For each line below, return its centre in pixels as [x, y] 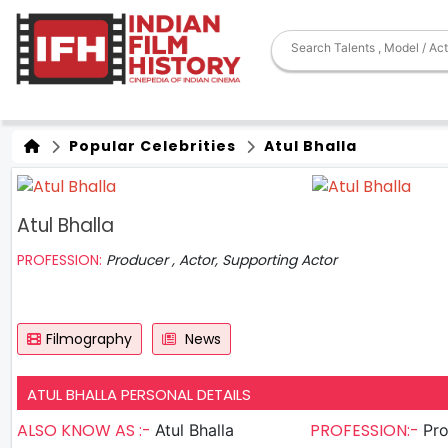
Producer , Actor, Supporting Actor [221, 259]
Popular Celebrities [150, 146]
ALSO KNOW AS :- [86, 430]
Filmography [89, 338]
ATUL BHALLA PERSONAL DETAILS [139, 394]
